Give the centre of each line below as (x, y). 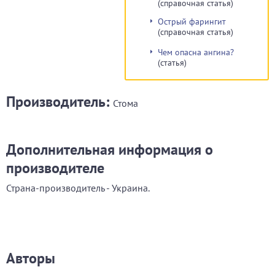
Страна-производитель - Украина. (78, 188)
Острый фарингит (192, 21)
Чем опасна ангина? (196, 52)
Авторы (31, 258)
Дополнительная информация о (110, 149)
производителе (55, 168)
